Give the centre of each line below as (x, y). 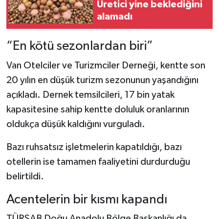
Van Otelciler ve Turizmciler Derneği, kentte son (106, 65)
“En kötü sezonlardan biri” (79, 46)
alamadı (115, 16)
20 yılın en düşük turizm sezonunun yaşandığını (102, 80)
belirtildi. (25, 176)
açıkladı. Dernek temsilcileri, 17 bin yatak (90, 95)
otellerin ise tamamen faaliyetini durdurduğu (98, 162)
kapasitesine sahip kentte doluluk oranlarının (98, 109)
